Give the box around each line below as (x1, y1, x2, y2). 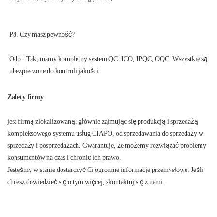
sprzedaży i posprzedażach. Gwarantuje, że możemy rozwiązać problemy (7, 141, 206, 150)
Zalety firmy (7, 93, 44, 101)
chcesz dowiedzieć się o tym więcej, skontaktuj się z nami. (7, 178, 165, 186)
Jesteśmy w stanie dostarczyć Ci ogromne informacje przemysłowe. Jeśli (7, 166, 203, 174)
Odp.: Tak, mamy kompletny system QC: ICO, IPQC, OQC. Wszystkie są (9, 55, 208, 63)
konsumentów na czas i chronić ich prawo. (7, 154, 121, 162)
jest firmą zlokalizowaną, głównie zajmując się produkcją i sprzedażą (7, 117, 198, 125)
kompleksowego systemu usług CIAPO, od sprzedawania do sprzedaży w (7, 129, 203, 138)
